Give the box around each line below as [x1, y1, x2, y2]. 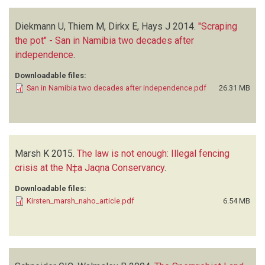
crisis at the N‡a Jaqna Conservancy [15, 161, 164, 173]
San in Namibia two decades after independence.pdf [27, 83, 206, 92]
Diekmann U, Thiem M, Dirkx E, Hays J [15, 20, 170, 32]
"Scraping [198, 20, 237, 32]
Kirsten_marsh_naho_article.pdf [27, 196, 134, 205]
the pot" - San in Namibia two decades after [15, 34, 194, 46]
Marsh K [15, 147, 49, 159]
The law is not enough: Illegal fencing [77, 147, 230, 159]
